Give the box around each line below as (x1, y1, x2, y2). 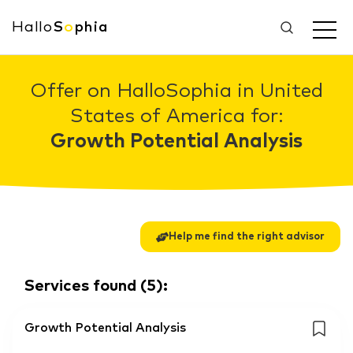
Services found (24, 278, 136, 294)
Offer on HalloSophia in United (30, 81, 323, 101)
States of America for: (69, 106, 284, 126)
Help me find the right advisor (169, 232, 325, 242)
